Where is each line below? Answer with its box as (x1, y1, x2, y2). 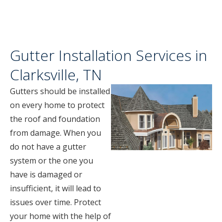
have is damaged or (10, 169, 82, 180)
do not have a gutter (10, 141, 86, 152)
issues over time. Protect (10, 197, 101, 208)
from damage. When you (10, 127, 101, 138)
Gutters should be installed (10, 86, 110, 97)
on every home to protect (10, 100, 105, 111)
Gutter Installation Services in (10, 45, 207, 65)
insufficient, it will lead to (10, 183, 101, 194)
